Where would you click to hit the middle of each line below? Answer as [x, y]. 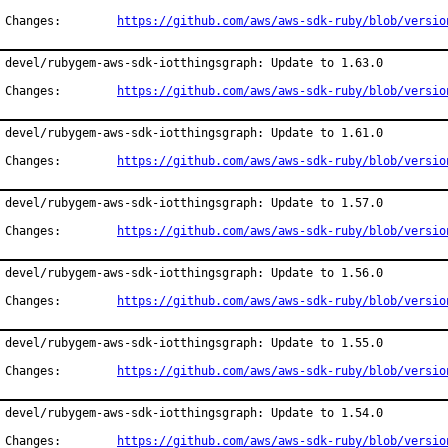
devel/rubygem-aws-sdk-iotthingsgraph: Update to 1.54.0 [194, 413]
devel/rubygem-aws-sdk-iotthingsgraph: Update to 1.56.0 [194, 273]
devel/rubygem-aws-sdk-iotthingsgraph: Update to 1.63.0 [194, 63]
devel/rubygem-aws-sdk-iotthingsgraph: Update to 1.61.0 [194, 133]
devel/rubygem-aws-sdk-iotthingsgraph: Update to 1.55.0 [194, 343]
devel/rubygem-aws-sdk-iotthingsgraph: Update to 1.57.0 [194, 203]
